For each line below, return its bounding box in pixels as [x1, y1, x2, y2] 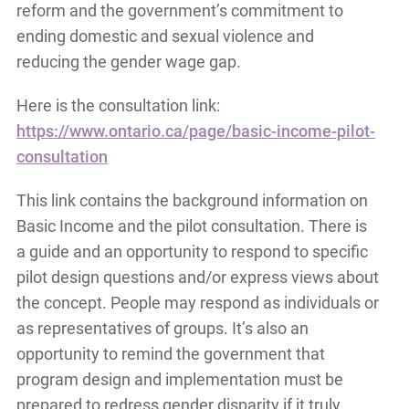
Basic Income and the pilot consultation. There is [16, 216, 367, 236]
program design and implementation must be [16, 370, 343, 390]
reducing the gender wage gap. [16, 52, 241, 72]
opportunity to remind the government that [16, 344, 325, 364]
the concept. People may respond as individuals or [16, 293, 379, 313]
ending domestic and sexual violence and [16, 26, 314, 47]
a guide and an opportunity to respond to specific [16, 242, 368, 262]
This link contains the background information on [16, 191, 368, 211]
